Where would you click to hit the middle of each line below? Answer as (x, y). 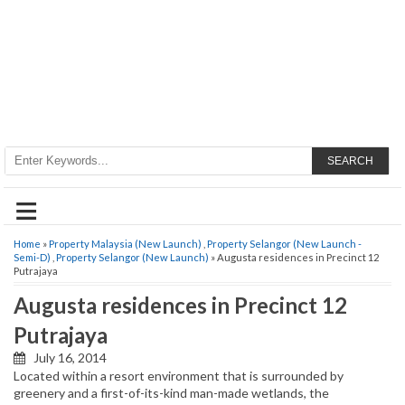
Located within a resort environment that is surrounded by (179, 376)
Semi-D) (32, 257)
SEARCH (350, 161)
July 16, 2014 (66, 358)
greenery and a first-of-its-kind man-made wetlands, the (171, 393)
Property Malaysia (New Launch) (125, 244)
